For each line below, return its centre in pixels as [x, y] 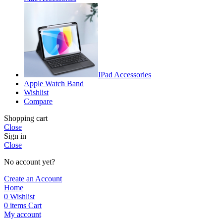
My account [23, 214]
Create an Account [33, 178]
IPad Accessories [125, 74]
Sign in [15, 136]
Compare [38, 101]
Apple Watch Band [54, 83]
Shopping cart [26, 118]
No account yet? [29, 162]
